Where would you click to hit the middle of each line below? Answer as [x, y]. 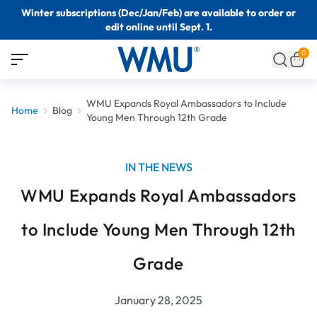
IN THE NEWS [158, 167]
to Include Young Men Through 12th [158, 229]
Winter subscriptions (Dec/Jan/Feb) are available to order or [158, 13]
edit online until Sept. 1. [158, 27]
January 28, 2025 [158, 300]
